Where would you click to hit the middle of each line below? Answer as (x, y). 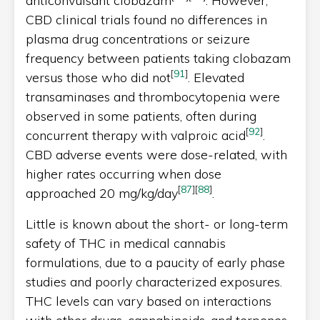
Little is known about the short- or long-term (157, 224)
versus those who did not (98, 77)
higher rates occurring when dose (124, 174)
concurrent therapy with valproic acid (136, 135)
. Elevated (216, 77)
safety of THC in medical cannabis (126, 243)
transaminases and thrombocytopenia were (153, 96)
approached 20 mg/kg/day (102, 193)
